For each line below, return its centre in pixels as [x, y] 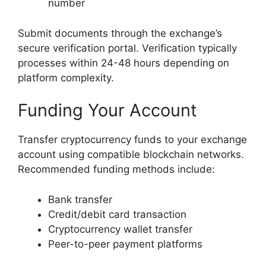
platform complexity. [66, 77]
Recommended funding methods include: [116, 170]
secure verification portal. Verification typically [127, 48]
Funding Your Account [107, 110]
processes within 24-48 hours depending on [123, 63]
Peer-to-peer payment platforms [125, 244]
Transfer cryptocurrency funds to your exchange [132, 140]
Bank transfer [80, 199]
